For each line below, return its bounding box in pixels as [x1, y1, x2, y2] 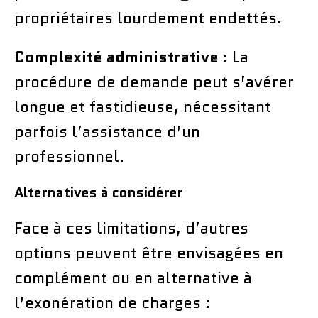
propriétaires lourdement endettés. [14, 6, 282, 29]
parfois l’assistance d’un [14, 120, 200, 143]
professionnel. [14, 145, 124, 168]
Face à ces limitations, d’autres [14, 216, 248, 239]
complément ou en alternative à [14, 266, 252, 289]
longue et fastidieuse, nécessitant [14, 95, 271, 118]
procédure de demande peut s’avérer [14, 70, 294, 93]
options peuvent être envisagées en [14, 241, 283, 264]
